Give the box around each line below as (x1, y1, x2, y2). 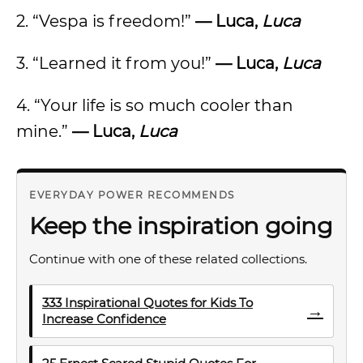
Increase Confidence (42, 311, 166, 327)
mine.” (16, 122, 72, 141)
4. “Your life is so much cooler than (16, 96, 293, 115)
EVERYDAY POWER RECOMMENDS (29, 189, 235, 201)
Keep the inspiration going (29, 211, 333, 240)
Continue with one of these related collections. (29, 251, 307, 267)
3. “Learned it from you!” (16, 53, 216, 73)
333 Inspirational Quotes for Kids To (42, 295, 253, 310)
